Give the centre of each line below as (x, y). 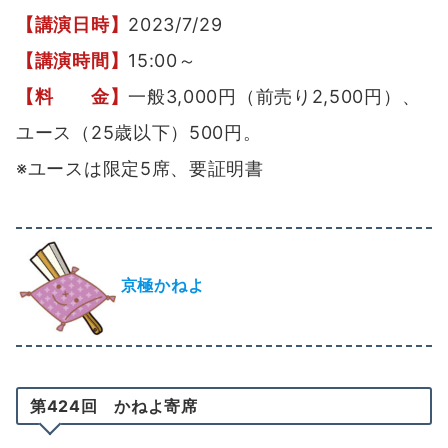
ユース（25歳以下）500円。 (139, 133)
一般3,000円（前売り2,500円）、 (274, 97)
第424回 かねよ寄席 (114, 406)
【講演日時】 (72, 25)
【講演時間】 (72, 61)
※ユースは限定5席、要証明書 (140, 169)
